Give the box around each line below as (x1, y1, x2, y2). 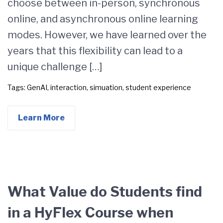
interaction (50, 83, 87, 92)
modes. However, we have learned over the (7, 29, 207, 41)
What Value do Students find (7, 183, 202, 200)
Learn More (18, 113, 65, 122)
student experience (125, 83, 191, 92)
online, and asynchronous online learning (7, 13, 198, 25)
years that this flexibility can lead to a (7, 45, 183, 57)
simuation (90, 83, 122, 92)
